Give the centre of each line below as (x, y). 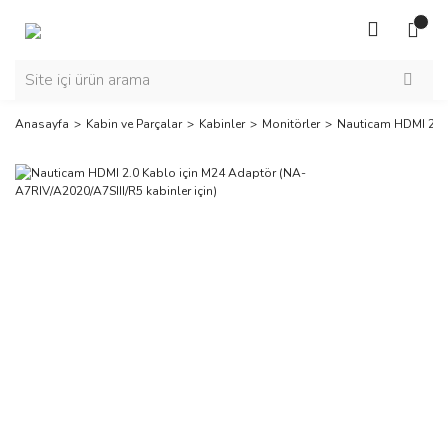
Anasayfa (42, 124)
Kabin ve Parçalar (134, 124)
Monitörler (291, 124)
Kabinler (222, 124)
